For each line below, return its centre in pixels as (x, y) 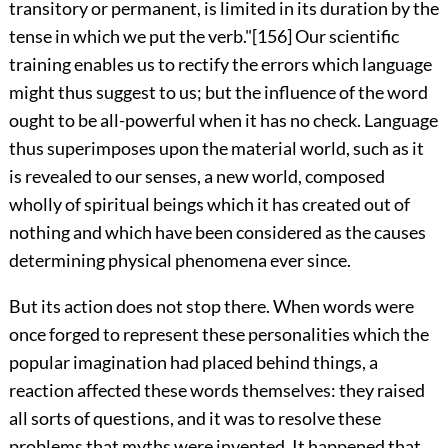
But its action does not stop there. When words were (211, 305)
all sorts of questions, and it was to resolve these (194, 417)
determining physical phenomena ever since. (179, 259)
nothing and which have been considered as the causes (217, 231)
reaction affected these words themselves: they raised (216, 389)
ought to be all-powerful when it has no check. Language (223, 119)
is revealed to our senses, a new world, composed (196, 175)
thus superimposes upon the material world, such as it (216, 147)
